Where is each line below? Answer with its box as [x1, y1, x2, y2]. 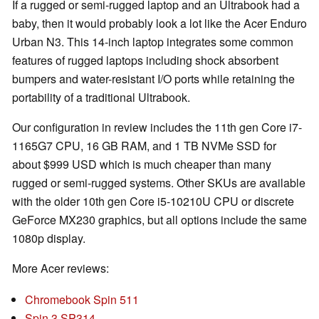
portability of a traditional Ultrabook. [12, 89, 190, 106]
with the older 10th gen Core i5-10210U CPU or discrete [12, 193, 294, 210]
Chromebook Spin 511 [25, 291, 139, 308]
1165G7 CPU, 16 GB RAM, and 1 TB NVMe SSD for [12, 137, 276, 155]
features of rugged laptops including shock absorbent [12, 52, 278, 69]
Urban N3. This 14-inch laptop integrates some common [12, 33, 293, 51]
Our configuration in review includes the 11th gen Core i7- [12, 119, 302, 136]
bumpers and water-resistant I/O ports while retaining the [12, 70, 295, 88]
